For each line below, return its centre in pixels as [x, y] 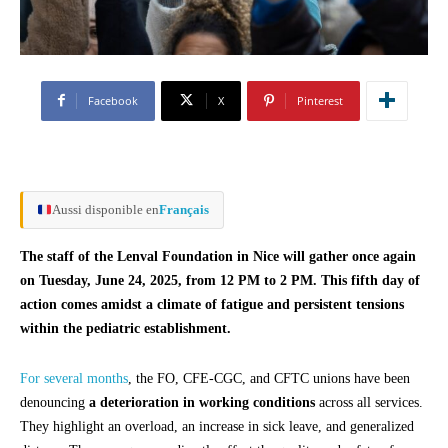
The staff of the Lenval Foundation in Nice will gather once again [218, 256]
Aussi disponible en [105, 209]
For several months [74, 378]
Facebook [112, 100]
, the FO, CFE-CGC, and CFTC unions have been [269, 378]
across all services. [369, 402]
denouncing [54, 402]
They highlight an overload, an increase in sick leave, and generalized [217, 426]
